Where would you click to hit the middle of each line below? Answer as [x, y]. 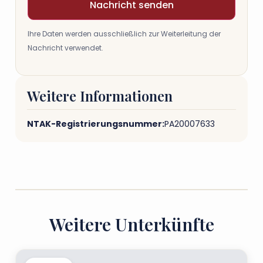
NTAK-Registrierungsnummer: [96, 124]
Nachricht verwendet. [65, 48]
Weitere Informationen [100, 96]
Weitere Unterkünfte [131, 225]
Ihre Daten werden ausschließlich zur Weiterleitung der [124, 34]
